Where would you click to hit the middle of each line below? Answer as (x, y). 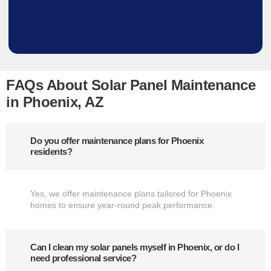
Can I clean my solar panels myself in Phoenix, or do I (135, 247)
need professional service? (83, 258)
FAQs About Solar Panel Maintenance (131, 85)
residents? (51, 151)
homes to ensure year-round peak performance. (122, 205)
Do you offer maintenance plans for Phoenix (117, 140)
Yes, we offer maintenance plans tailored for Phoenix (131, 193)
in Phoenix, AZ (55, 102)
